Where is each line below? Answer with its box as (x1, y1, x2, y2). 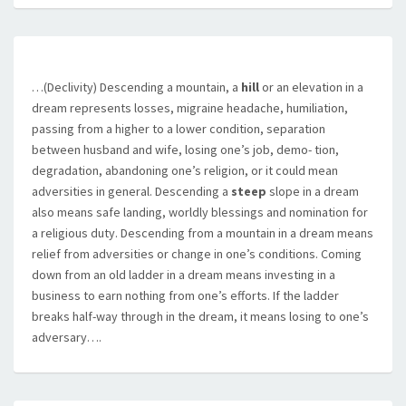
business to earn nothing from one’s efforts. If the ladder (32, 287, 339, 304)
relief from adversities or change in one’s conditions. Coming (32, 246, 362, 262)
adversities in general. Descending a (32, 183, 231, 199)
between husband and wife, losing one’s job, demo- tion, (32, 141, 339, 158)
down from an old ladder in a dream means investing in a (32, 266, 335, 283)
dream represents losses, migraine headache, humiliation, (32, 100, 348, 116)
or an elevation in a (259, 79, 363, 95)
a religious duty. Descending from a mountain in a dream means (32, 225, 373, 241)
